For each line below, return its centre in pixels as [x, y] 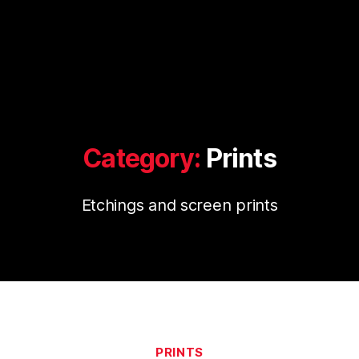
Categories [214, 345]
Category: [142, 158]
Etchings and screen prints [179, 205]
